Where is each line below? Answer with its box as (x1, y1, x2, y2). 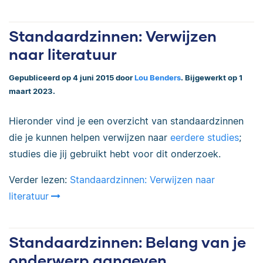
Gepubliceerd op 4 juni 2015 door (9, 73, 134, 82)
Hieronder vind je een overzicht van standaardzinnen (9, 115, 244, 127)
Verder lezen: (9, 174, 70, 186)
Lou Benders (134, 73, 181, 82)
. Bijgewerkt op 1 (181, 73, 242, 82)
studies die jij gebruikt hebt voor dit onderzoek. (9, 148, 221, 160)
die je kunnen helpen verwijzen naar (9, 131, 170, 144)
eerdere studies (170, 131, 239, 144)
